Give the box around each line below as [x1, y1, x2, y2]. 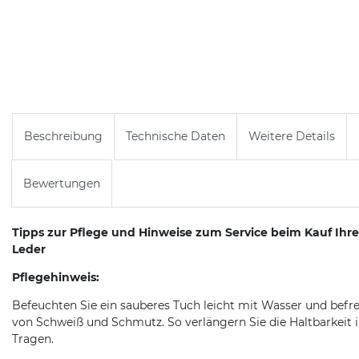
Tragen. [12, 331, 54, 346]
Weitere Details [248, 129, 335, 144]
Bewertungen [23, 175, 100, 191]
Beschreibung [24, 129, 103, 144]
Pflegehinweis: [12, 269, 99, 284]
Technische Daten [126, 129, 225, 144]
